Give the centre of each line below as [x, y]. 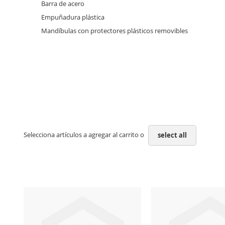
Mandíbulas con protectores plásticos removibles [115, 31]
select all [172, 135]
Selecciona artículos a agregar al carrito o [85, 134]
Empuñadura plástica [73, 17]
